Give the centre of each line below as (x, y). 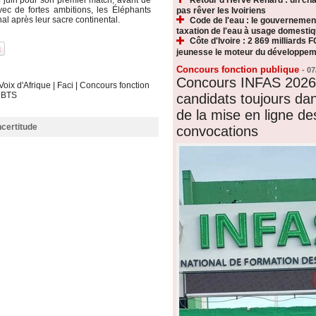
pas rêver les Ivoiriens (221, 11)
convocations (217, 131)
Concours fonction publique (237, 69)
